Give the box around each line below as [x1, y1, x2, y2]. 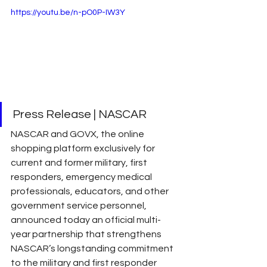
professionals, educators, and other [11, 186, 170, 196]
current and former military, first [11, 157, 149, 167]
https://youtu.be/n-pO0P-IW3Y [11, 8, 125, 17]
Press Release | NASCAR [13, 108, 149, 120]
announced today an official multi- [11, 215, 161, 225]
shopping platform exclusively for [11, 143, 157, 153]
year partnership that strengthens [11, 229, 163, 239]
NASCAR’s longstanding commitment [11, 243, 175, 253]
